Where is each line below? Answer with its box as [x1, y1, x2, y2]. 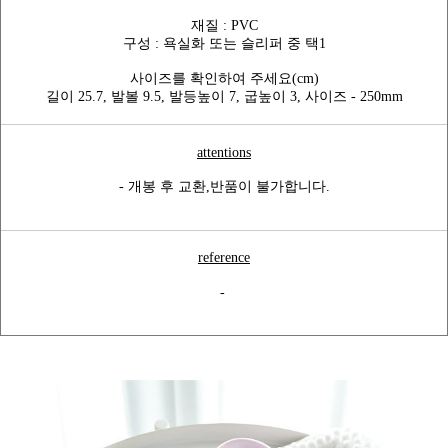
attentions [197, 144, 251, 160]
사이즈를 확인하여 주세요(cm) [129, 70, 319, 86]
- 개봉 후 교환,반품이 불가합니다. [118, 178, 330, 194]
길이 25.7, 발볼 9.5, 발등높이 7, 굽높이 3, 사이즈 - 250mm [45, 88, 403, 104]
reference [198, 249, 250, 265]
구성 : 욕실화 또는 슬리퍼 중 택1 [122, 35, 326, 51]
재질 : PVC [190, 17, 258, 33]
